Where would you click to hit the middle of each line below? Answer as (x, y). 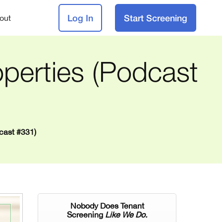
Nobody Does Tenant (107, 206)
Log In (80, 18)
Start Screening (156, 18)
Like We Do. (126, 215)
